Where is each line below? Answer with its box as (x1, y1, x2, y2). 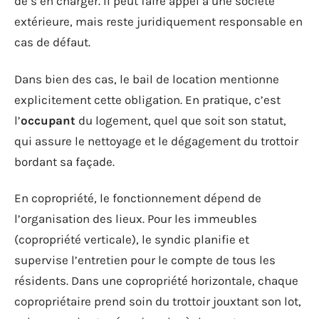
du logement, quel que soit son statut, (75, 113, 286, 127)
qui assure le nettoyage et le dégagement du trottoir (14, 133, 298, 148)
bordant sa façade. (14, 154, 115, 169)
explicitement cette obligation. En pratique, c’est (14, 92, 281, 107)
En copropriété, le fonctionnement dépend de (14, 191, 261, 205)
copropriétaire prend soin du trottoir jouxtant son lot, (14, 294, 301, 308)
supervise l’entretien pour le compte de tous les (14, 253, 276, 267)
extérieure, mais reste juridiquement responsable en (14, 14, 303, 28)
